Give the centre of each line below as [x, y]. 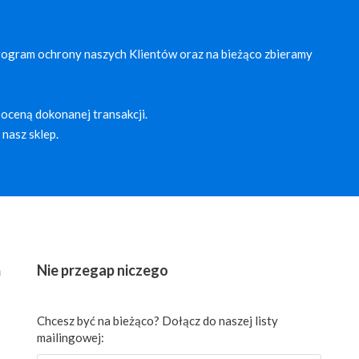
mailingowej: [71, 337]
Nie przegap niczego [103, 270]
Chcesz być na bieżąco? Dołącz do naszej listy [158, 320]
